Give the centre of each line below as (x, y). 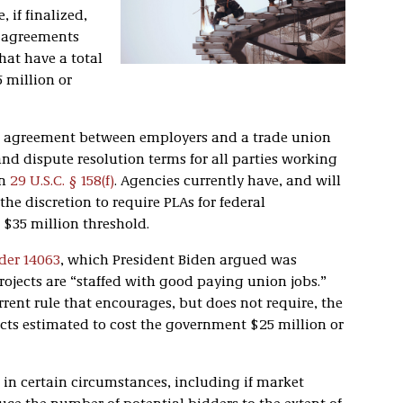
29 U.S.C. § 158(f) (62, 182)
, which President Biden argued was (178, 261)
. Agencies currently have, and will (227, 182)
